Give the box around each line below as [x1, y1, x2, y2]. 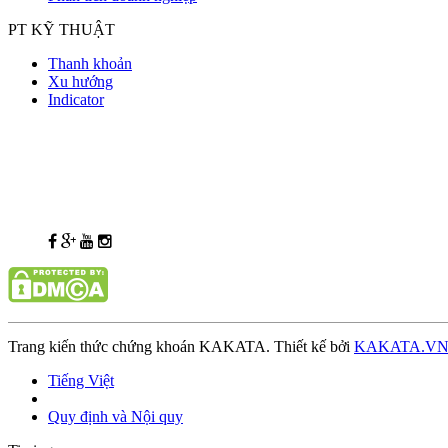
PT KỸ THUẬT [8, 20, 115, 38]
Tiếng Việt [48, 371, 114, 389]
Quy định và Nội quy [48, 407, 183, 425]
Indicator [48, 90, 104, 108]
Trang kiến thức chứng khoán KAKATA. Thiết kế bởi [8, 337, 354, 355]
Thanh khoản [48, 54, 132, 72]
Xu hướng [48, 72, 113, 90]
